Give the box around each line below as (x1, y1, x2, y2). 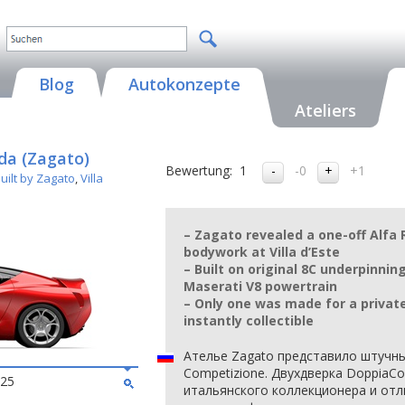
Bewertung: (165, 162, 232, 179)
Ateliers (295, 99, 356, 121)
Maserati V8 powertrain (184, 278, 337, 295)
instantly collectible (184, 312, 314, 329)
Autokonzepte (128, 73, 240, 95)
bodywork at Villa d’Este (184, 243, 340, 260)
